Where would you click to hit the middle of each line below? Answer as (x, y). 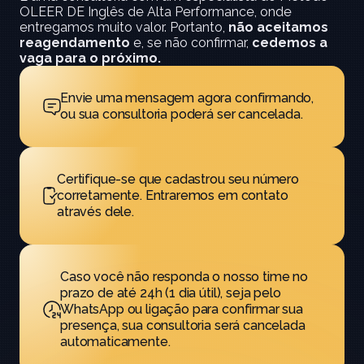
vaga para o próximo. (90, 58)
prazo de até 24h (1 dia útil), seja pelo (171, 293)
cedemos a (290, 43)
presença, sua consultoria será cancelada (183, 325)
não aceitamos (278, 27)
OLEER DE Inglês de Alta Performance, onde (156, 12)
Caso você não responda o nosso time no (184, 277)
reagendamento (75, 43)
